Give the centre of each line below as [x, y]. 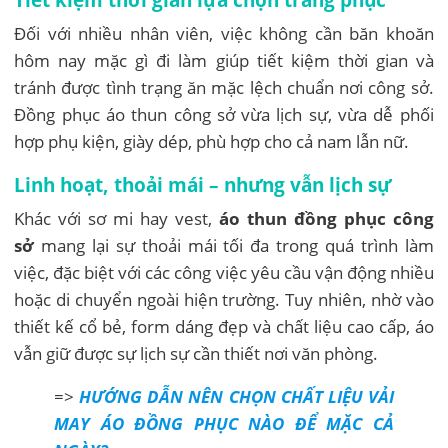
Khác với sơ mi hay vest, [116, 218]
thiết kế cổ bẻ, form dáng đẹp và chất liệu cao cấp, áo [224, 326]
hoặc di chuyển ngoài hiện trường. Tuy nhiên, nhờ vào [224, 299]
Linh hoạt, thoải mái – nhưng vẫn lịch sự [203, 184]
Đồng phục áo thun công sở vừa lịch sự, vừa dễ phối [224, 114]
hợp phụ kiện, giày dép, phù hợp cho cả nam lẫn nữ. [212, 141]
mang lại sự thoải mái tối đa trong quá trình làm [234, 245]
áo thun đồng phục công [326, 218]
